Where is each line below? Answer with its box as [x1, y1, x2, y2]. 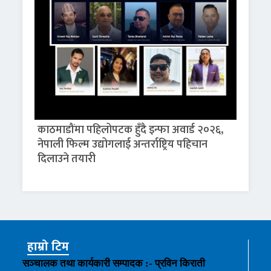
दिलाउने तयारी [38, 150, 96, 169]
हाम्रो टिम [27, 237, 70, 258]
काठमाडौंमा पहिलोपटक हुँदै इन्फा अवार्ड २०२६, [38, 121, 224, 140]
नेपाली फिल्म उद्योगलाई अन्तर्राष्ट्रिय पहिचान [38, 135, 208, 154]
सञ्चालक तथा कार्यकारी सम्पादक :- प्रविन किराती [22, 258, 206, 270]
